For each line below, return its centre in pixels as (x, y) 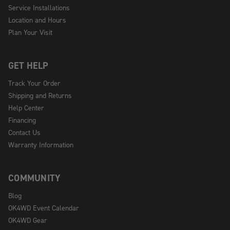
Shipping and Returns (40, 95)
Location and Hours (37, 20)
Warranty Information (41, 144)
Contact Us (24, 132)
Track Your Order (34, 83)
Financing (22, 120)
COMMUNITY (35, 178)
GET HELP (28, 65)
